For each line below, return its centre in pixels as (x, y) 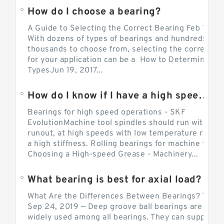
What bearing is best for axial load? (114, 180)
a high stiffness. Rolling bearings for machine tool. (123, 144)
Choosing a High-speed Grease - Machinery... (113, 154)
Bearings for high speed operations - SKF (106, 112)
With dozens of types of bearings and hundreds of (122, 39)
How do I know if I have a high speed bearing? (203, 96)
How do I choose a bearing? (94, 12)
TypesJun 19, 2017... (65, 70)
